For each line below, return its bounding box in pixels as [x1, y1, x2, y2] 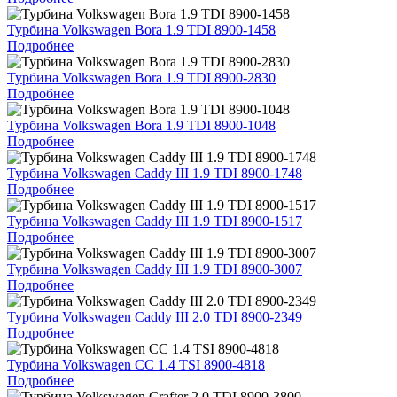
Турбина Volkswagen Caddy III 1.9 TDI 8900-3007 [7, 261, 302, 276]
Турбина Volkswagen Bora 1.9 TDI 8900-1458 [7, 21, 276, 37]
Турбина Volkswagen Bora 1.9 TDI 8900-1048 [7, 117, 276, 133]
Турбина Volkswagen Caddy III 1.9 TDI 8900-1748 [7, 165, 302, 181]
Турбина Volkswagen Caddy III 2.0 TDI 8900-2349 [7, 308, 302, 324]
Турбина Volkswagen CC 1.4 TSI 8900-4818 [7, 356, 265, 372]
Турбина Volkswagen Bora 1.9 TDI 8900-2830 [7, 69, 276, 85]
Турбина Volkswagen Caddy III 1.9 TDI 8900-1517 [7, 213, 302, 229]
